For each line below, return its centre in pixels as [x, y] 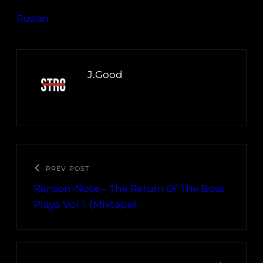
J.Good [105, 75]
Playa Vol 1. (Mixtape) [85, 205]
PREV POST [68, 169]
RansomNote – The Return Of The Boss [129, 189]
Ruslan [33, 19]
